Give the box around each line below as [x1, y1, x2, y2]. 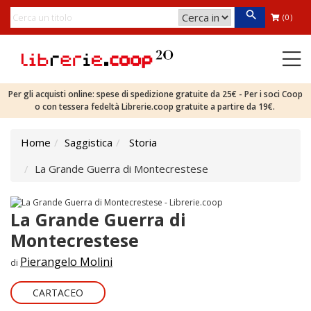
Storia [129, 135, 157, 149]
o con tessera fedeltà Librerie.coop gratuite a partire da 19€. [34, 101, 277, 112]
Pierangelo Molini [20, 253, 112, 269]
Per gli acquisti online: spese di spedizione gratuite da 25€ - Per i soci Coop [8, 88, 303, 100]
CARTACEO [33, 285, 83, 299]
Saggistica [65, 135, 112, 149]
